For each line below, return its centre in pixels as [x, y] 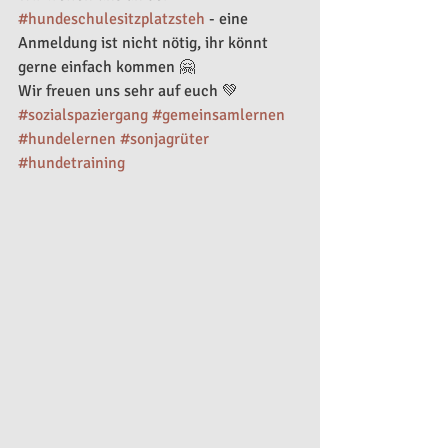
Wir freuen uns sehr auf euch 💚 [128, 91]
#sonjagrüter [164, 139]
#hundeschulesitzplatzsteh [111, 19]
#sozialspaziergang [83, 115]
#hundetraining [71, 163]
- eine [228, 19]
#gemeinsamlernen [218, 115]
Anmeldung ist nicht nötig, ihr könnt [145, 43]
